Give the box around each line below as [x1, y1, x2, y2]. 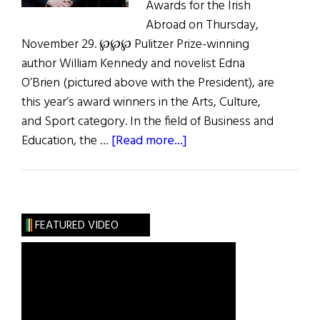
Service [186, 188, 229, 209]
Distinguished [186, 169, 263, 190]
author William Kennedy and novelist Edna [21, 54, 245, 75]
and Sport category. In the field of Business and [21, 111, 274, 133]
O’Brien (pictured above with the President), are [21, 73, 274, 94]
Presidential [186, 149, 253, 171]
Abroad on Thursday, [146, 15, 259, 36]
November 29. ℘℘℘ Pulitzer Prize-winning [21, 34, 249, 56]
